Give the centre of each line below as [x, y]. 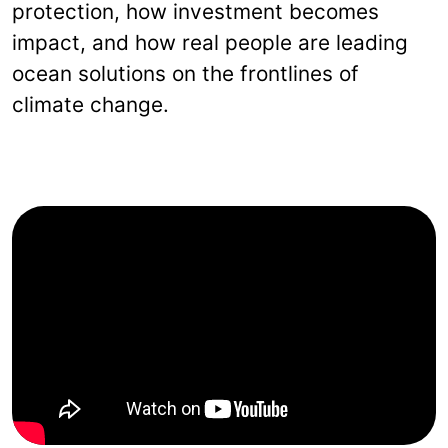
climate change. [90, 105]
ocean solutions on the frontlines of [185, 74]
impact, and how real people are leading [210, 43]
